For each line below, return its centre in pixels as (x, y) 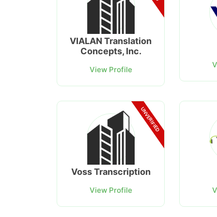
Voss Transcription (111, 172)
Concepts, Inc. (111, 51)
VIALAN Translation (111, 41)
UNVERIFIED (150, 119)
